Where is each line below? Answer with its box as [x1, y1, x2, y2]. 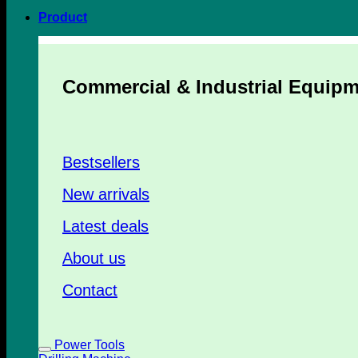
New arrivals [62, 185, 149, 203]
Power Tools [54, 337, 125, 352]
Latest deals [62, 217, 149, 235]
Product [38, 10, 87, 24]
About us [62, 249, 125, 267]
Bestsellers [62, 153, 140, 171]
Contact [62, 280, 117, 299]
